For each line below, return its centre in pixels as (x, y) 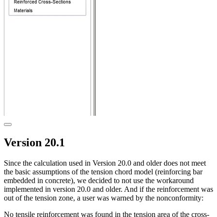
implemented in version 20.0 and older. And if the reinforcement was (108, 189)
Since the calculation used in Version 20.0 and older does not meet (105, 163)
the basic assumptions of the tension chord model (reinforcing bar (103, 172)
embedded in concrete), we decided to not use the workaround (99, 181)
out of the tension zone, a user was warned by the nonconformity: (104, 198)
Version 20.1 (34, 143)
